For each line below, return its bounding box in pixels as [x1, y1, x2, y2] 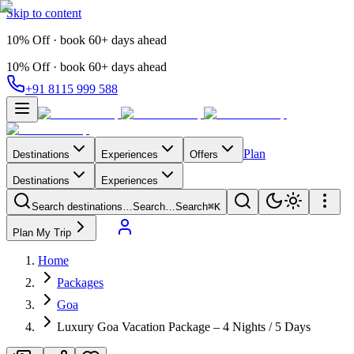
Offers [190, 149, 218, 160]
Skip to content [6, 6, 81, 20]
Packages [57, 276, 104, 289]
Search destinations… [32, 201, 133, 213]
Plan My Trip [13, 227, 71, 239]
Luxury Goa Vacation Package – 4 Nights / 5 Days [57, 320, 311, 333]
